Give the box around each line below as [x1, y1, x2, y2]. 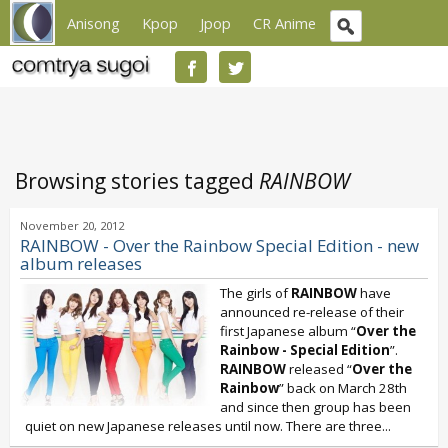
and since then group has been [220, 398, 411, 416]
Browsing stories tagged [15, 167, 259, 195]
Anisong [67, 13, 120, 33]
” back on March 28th [279, 379, 407, 397]
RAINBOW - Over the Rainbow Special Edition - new [20, 234, 419, 257]
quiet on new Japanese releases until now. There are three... [25, 417, 391, 435]
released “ [286, 360, 352, 378]
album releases [20, 252, 142, 275]
